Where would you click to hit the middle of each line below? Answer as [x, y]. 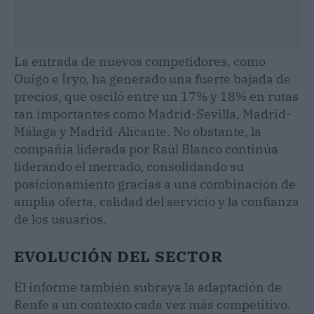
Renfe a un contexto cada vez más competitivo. [152, 304]
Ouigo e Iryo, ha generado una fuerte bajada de [152, 78]
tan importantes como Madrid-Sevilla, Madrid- [152, 114]
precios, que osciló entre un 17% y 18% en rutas [156, 96]
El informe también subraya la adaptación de [148, 287]
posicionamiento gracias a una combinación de [155, 184]
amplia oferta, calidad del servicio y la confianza [157, 201]
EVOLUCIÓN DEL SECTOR [118, 256]
